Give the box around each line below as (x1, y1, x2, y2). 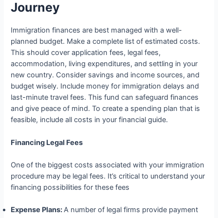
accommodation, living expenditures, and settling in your (11, 59, 198, 69)
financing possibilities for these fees (11, 182, 130, 192)
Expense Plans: (11, 205, 64, 215)
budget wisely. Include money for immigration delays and (11, 82, 200, 91)
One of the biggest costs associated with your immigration (11, 160, 205, 169)
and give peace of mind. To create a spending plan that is (11, 104, 200, 113)
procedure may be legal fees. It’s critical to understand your (11, 171, 205, 181)
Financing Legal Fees (11, 138, 83, 147)
